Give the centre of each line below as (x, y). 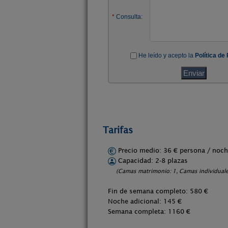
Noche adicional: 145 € (145, 201)
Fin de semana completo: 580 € (158, 191)
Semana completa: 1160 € (149, 211)
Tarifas (118, 130)
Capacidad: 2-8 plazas (152, 161)
